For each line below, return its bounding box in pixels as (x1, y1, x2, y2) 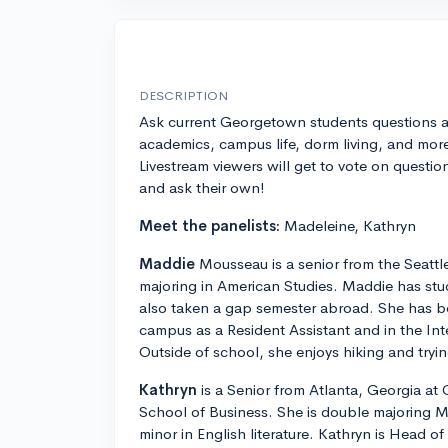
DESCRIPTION (139, 87, 228, 105)
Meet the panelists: (139, 216, 280, 236)
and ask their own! (139, 178, 265, 198)
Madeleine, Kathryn (280, 216, 416, 236)
